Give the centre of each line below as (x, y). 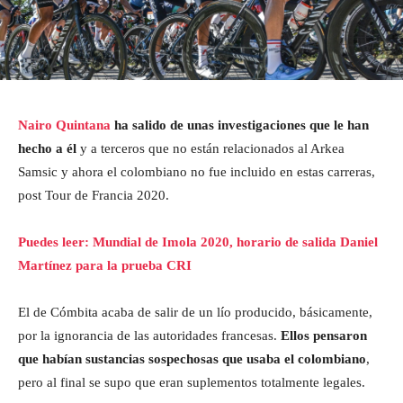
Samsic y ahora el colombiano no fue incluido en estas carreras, (197, 171)
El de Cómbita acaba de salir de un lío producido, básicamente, (195, 312)
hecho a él (49, 148)
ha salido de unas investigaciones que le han (242, 125)
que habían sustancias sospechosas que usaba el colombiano (192, 358)
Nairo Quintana (66, 125)
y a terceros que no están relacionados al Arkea (212, 148)
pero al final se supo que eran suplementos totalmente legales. (192, 382)
